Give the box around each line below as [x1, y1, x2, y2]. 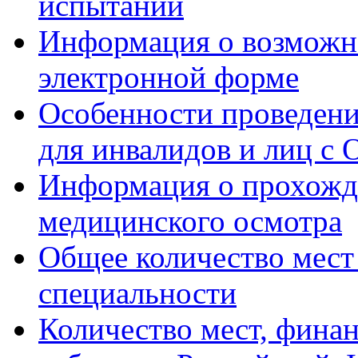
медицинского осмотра [38, 203, 342, 238]
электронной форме [38, 59, 299, 94]
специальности [38, 275, 237, 310]
